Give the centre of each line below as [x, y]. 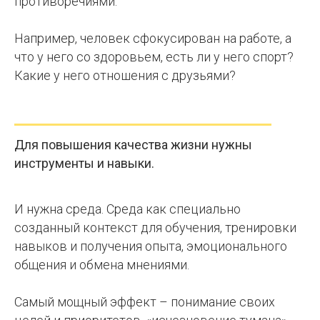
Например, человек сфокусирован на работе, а [153, 38]
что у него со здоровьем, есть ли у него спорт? [154, 57]
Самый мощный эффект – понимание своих [145, 302]
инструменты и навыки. [84, 163]
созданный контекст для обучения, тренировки [155, 227]
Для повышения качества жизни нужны [133, 145]
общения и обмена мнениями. [102, 265]
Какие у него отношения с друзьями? [125, 75]
